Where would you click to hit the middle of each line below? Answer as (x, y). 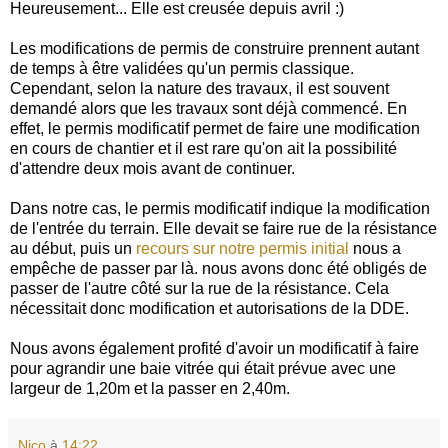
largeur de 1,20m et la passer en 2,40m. (150, 388)
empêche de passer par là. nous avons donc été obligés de (218, 268)
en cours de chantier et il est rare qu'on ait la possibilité (203, 148)
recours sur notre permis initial (244, 248)
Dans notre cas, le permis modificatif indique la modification (220, 208)
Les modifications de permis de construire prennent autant (214, 48)
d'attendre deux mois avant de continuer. (152, 168)
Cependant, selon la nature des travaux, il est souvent (199, 88)
